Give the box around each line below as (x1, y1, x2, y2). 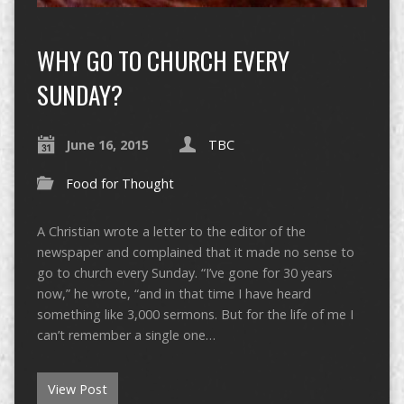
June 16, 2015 (65, 136, 149, 154)
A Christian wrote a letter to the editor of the (36, 223, 306, 241)
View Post (47, 381, 107, 399)
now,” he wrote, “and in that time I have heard (36, 285, 311, 303)
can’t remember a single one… (36, 326, 216, 344)
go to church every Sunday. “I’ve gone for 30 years (36, 264, 333, 282)
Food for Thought (65, 175, 174, 193)
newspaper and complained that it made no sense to (36, 243, 354, 262)
